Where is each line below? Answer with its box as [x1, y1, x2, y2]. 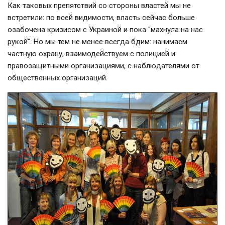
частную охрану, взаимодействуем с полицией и [8, 49, 175, 59]
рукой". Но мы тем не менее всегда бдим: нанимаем [8, 37, 187, 47]
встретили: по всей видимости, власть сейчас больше [8, 13, 195, 23]
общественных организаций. [8, 73, 109, 83]
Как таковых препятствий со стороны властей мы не [8, 1, 191, 11]
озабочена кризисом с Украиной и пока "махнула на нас [8, 25, 203, 35]
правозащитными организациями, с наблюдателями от [8, 61, 199, 71]
